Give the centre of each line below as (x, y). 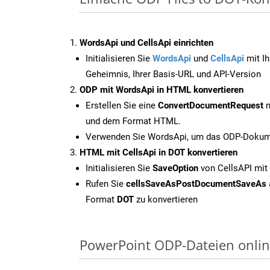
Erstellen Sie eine (122, 105)
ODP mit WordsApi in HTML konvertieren (162, 89)
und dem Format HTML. (133, 121)
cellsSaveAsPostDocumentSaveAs (196, 184)
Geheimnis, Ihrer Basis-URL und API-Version (173, 74)
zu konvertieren (166, 199)
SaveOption (175, 168)
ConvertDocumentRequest (211, 105)
